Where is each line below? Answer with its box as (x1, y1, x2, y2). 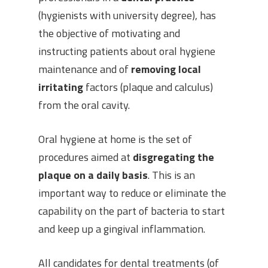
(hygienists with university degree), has (38, 7, 216, 23)
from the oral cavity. (38, 96, 130, 113)
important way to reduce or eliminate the (38, 184, 226, 201)
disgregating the (133, 148, 214, 165)
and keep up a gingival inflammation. (38, 220, 205, 237)
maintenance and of (38, 60, 131, 77)
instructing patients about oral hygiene (38, 42, 215, 59)
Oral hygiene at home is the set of (38, 130, 192, 147)
